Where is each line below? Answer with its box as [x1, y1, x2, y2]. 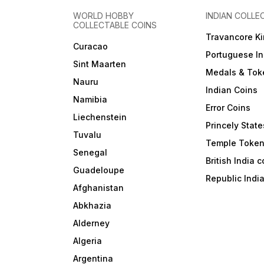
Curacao [73, 41, 108, 52]
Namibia [73, 94, 108, 105]
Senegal [73, 147, 108, 158]
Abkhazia [73, 200, 112, 211]
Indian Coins [206, 85, 258, 95]
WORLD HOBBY [73, 11, 134, 21]
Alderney [73, 218, 110, 229]
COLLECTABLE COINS [73, 20, 157, 31]
